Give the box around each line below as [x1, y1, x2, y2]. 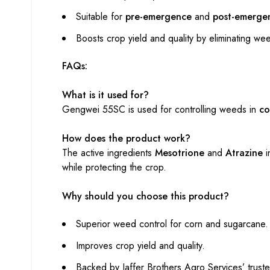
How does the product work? [62, 131, 190, 145]
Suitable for [76, 9, 125, 24]
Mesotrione [155, 145, 204, 160]
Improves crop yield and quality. [76, 238, 205, 253]
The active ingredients [62, 145, 155, 160]
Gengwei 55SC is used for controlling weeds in [62, 102, 259, 116]
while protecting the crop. [62, 160, 166, 174]
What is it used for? [62, 87, 149, 102]
